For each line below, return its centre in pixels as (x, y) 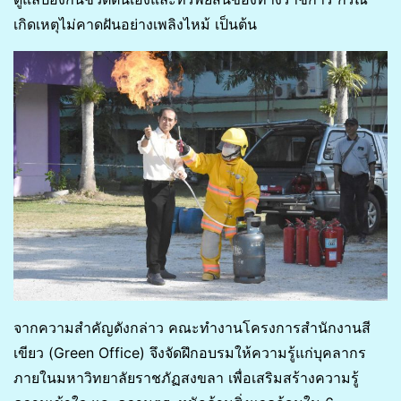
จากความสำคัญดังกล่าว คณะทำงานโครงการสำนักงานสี (192, 328)
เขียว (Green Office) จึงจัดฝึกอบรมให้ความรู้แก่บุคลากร (190, 353)
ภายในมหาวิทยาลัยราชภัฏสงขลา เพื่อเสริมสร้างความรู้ (186, 378)
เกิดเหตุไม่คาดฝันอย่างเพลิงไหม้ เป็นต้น (135, 25)
